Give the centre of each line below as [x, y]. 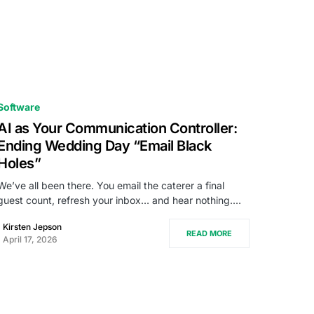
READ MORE [209, 233]
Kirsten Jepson [32, 226]
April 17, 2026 [30, 239]
